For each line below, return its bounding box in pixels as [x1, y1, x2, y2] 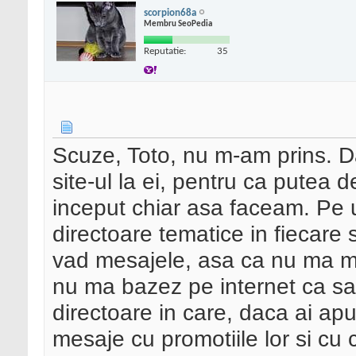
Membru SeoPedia [144, 19, 212, 29]
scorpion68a [144, 7, 196, 18]
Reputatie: [144, 45, 186, 56]
